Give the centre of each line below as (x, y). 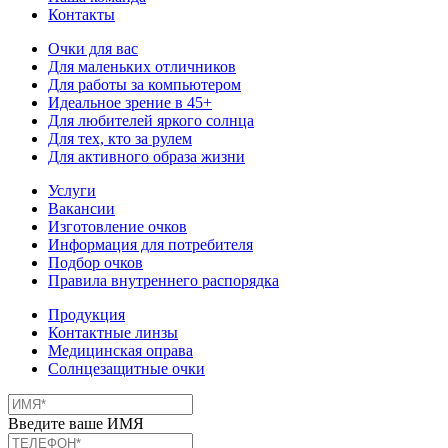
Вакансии (81, 208)
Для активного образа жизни (146, 156)
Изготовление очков (117, 226)
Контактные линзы (113, 332)
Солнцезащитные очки (126, 368)
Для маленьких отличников (142, 66)
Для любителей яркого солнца (151, 120)
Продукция (86, 314)
